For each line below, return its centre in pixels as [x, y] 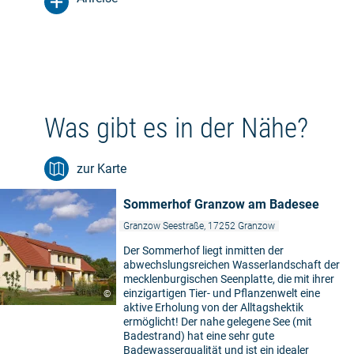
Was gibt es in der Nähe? [176, 129]
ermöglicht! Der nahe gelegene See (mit [218, 322]
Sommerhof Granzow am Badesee [221, 205]
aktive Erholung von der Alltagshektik [213, 308]
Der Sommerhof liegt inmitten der [203, 251]
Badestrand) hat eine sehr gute [199, 336]
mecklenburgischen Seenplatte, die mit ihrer [229, 279]
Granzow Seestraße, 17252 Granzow [199, 226]
